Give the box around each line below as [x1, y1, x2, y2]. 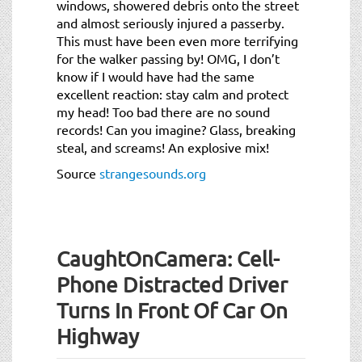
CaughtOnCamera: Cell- [57, 246, 280, 271]
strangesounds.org [99, 164, 206, 181]
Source [57, 164, 99, 181]
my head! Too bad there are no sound [57, 103, 270, 120]
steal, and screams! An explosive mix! [57, 138, 269, 155]
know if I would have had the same [57, 67, 255, 84]
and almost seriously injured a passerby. [57, 14, 284, 31]
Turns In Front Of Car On [57, 297, 288, 323]
